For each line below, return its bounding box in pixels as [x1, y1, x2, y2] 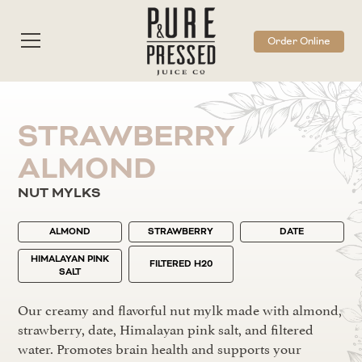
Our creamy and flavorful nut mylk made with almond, [18, 298, 343, 319]
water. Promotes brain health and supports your [18, 337, 302, 358]
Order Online [267, 35, 330, 48]
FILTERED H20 [149, 258, 213, 270]
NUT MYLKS [18, 184, 102, 202]
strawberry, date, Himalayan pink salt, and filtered [18, 318, 314, 339]
